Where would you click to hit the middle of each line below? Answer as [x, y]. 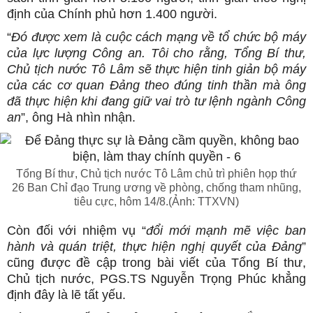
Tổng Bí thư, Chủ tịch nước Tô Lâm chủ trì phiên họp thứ [156, 174]
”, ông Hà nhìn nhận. [78, 117]
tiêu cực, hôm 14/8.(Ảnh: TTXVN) [156, 202]
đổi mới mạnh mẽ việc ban [226, 231]
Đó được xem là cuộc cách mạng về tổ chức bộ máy [159, 37]
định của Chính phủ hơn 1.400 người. [112, 14]
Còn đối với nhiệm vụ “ [77, 231]
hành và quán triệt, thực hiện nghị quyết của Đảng [154, 247]
